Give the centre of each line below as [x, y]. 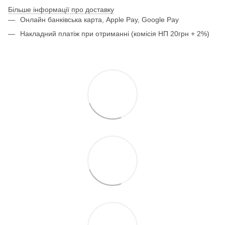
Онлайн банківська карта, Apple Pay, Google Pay [99, 19]
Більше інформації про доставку [61, 9]
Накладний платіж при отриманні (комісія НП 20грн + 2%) [115, 34]
